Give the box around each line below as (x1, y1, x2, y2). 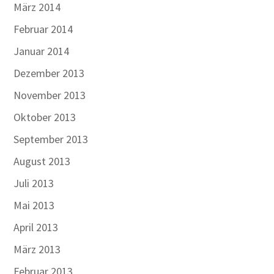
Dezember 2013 (13, 66, 85, 80)
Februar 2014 (13, 22, 73, 36)
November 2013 (13, 88, 86, 102)
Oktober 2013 (13, 110, 76, 124)
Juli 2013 (13, 176, 54, 190)
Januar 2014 (13, 44, 70, 58)
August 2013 (13, 154, 71, 168)
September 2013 (13, 132, 89, 146)
